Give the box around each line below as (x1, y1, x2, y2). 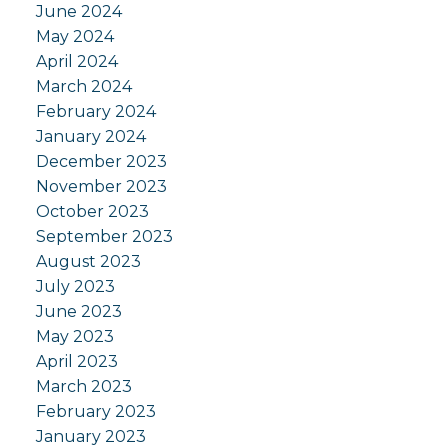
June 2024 (35, 2, 122, 22)
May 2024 (35, 27, 114, 47)
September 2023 (35, 227, 173, 247)
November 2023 (35, 177, 167, 197)
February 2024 (35, 102, 156, 122)
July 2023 (35, 277, 115, 297)
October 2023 (35, 202, 149, 222)
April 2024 (35, 52, 118, 72)
